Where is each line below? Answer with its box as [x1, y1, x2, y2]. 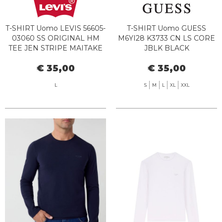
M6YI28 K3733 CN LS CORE [118, 33, 215, 43]
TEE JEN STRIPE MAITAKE [8, 43, 103, 53]
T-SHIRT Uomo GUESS [127, 23, 206, 33]
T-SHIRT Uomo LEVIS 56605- [5, 23, 106, 33]
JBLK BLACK [144, 43, 189, 53]
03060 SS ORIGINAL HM [11, 33, 100, 43]
